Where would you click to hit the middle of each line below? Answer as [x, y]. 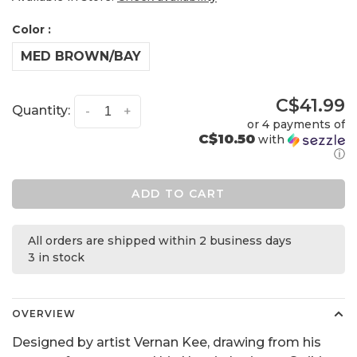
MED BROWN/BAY [81, 56]
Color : [31, 29]
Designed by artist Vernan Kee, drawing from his [167, 342]
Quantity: [41, 111]
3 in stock [56, 257]
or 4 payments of [296, 124]
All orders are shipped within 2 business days [160, 241]
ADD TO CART [178, 194]
